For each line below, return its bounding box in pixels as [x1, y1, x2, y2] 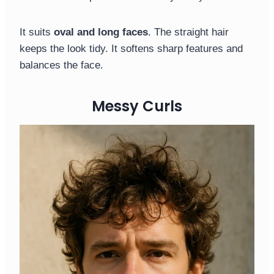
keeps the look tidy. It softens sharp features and [20, 43, 243, 55]
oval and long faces [54, 26, 148, 39]
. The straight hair [148, 26, 229, 39]
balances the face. [20, 59, 103, 72]
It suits [20, 26, 54, 39]
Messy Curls [92, 96, 182, 117]
